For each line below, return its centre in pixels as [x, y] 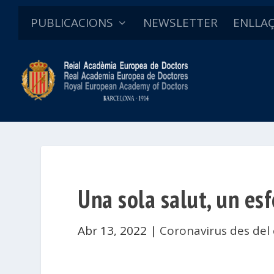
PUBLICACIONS [72, 23]
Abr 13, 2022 [113, 230]
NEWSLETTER [180, 23]
